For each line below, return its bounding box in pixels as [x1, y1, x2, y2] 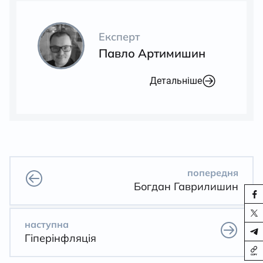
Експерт [99, 30, 140, 43]
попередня [187, 167, 238, 178]
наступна [25, 218, 69, 230]
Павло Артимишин [99, 46, 205, 60]
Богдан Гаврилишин [134, 180, 238, 193]
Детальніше [150, 75, 202, 86]
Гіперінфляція [25, 231, 96, 245]
